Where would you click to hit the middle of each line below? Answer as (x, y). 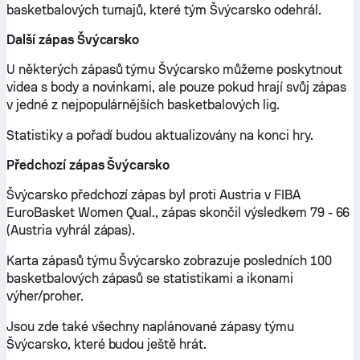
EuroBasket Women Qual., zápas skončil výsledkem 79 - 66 (178, 213)
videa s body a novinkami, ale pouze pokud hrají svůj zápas (177, 87)
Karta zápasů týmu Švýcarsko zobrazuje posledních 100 (169, 261)
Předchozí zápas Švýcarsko (88, 165)
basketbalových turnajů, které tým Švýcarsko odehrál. (164, 10)
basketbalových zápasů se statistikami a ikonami (150, 278)
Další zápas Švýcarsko (73, 40)
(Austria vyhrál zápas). (71, 230)
